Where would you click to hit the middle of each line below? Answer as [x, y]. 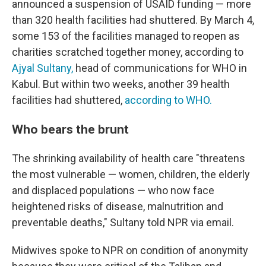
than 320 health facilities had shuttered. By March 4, [133, 20]
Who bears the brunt [70, 129]
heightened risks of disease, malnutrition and [118, 206]
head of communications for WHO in [160, 68]
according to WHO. [168, 100]
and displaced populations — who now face [113, 190]
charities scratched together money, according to [128, 52]
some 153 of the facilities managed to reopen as [126, 36]
